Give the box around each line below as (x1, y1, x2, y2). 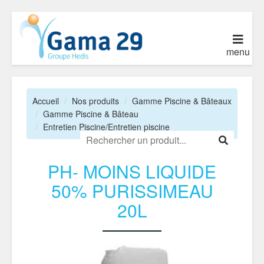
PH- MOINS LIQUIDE (48, 159, 216, 184)
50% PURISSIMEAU (51, 178, 213, 203)
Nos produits (72, 95, 119, 107)
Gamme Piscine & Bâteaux (132, 95, 232, 107)
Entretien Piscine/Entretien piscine (43, 121, 170, 133)
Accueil (32, 95, 59, 107)
